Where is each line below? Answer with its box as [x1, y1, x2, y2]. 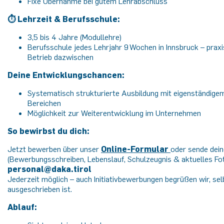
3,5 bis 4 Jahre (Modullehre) [27, 32, 121, 42]
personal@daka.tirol [7, 164, 91, 174]
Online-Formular [101, 144, 168, 154]
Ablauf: [7, 202, 37, 212]
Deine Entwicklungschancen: [7, 70, 124, 80]
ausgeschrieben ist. [7, 184, 72, 194]
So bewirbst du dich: [7, 126, 89, 136]
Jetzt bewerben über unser [7, 144, 101, 154]
